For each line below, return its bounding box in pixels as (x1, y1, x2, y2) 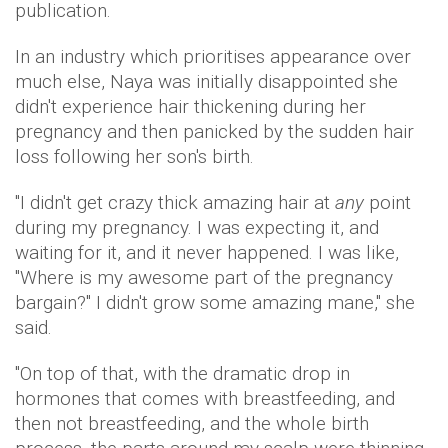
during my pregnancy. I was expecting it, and (15, 215, 379, 239)
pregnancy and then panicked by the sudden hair (15, 119, 414, 143)
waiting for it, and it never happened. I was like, (15, 240, 399, 264)
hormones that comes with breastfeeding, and (15, 386, 395, 410)
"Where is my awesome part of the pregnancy (15, 265, 393, 289)
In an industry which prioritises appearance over (15, 44, 411, 68)
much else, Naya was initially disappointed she (15, 69, 398, 93)
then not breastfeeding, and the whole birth (15, 411, 369, 435)
